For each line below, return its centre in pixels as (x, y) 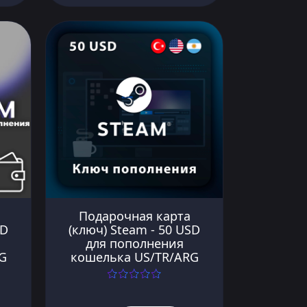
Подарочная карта (134, 216)
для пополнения (134, 243)
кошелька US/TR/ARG (134, 257)
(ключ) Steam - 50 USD (134, 229)
